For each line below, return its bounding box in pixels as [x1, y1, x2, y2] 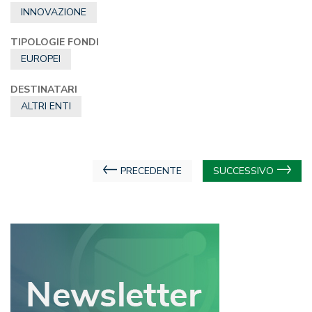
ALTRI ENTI [21, 99, 71, 113]
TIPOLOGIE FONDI [10, 35, 99, 49]
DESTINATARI [10, 82, 77, 96]
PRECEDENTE [120, 164, 182, 178]
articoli [10, 185, 65, 208]
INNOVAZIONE [21, 6, 86, 19]
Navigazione [10, 160, 104, 183]
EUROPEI [21, 52, 61, 65]
